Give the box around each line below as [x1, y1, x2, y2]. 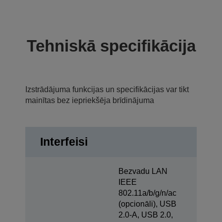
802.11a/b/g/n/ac [118, 188, 176, 197]
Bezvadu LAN [118, 166, 167, 175]
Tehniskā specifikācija [26, 36, 196, 55]
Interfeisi [40, 135, 88, 148]
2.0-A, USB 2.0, [118, 210, 173, 219]
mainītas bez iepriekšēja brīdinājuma [25, 96, 154, 105]
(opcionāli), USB [118, 199, 176, 208]
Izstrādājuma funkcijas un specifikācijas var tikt [25, 85, 189, 94]
